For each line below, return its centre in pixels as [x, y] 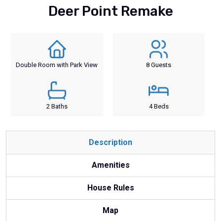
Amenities [110, 165]
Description [110, 142]
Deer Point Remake [110, 11]
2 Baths [57, 106]
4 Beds [159, 106]
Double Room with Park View [57, 65]
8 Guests [159, 65]
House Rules [110, 187]
